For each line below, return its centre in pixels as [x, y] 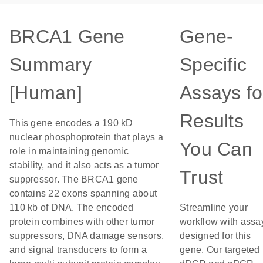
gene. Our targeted [220, 250]
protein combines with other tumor [82, 222]
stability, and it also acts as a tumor [84, 165]
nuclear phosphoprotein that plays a [86, 137]
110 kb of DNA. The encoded [72, 208]
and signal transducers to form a [78, 250]
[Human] [46, 93]
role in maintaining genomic [69, 151]
